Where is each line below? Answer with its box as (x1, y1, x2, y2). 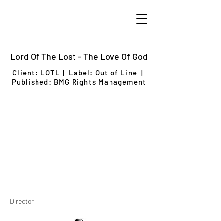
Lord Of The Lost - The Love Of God (10, 51, 147, 62)
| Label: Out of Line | (60, 68, 146, 77)
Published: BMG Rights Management (11, 77, 147, 86)
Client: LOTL (12, 68, 61, 77)
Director (10, 197, 34, 205)
